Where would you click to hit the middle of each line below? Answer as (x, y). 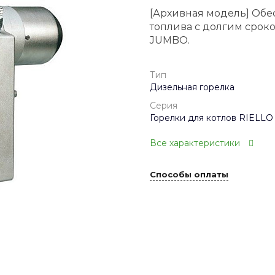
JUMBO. (170, 40)
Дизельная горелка (192, 87)
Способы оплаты (189, 174)
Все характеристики (195, 143)
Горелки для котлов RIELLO (211, 118)
